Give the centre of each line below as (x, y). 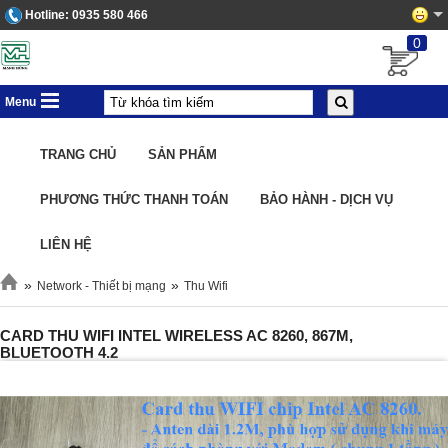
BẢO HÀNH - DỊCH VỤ (326, 199)
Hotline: (47, 15)
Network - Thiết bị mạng (101, 286)
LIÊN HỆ (66, 244)
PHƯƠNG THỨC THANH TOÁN (134, 199)
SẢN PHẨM (182, 154)
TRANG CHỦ (78, 154)
